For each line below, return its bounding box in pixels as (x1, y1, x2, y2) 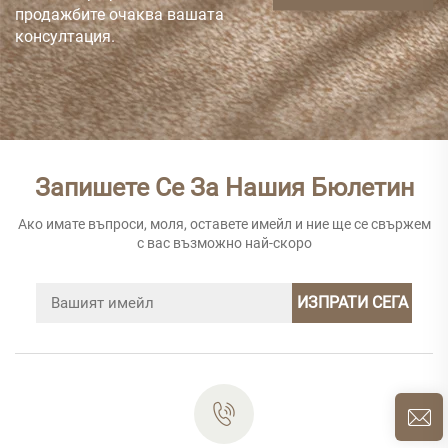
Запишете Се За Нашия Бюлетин (34, 172, 414, 202)
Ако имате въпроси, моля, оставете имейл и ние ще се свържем (17, 215, 431, 232)
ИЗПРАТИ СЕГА (296, 292, 408, 312)
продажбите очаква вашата (15, 4, 224, 24)
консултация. (15, 26, 115, 46)
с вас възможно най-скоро (136, 234, 312, 251)
